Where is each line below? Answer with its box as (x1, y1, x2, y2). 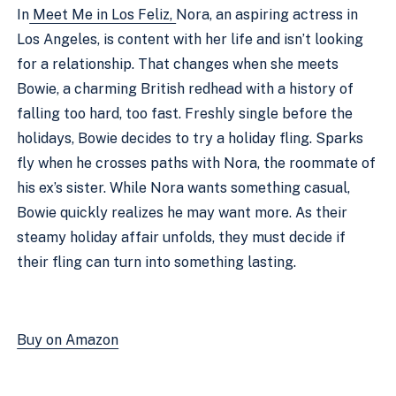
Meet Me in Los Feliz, (29, 5, 177, 23)
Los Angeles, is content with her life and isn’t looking (17, 30, 364, 48)
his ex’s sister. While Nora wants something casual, (17, 179, 351, 196)
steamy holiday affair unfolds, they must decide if (17, 228, 346, 246)
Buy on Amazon (17, 331, 119, 348)
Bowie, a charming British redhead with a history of (17, 80, 354, 97)
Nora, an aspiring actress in (176, 5, 359, 23)
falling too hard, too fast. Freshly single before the (17, 104, 354, 122)
